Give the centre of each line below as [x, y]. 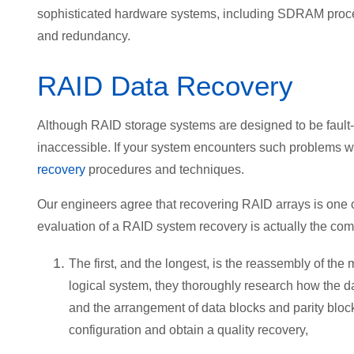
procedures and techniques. [165, 170]
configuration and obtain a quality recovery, [188, 330]
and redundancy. [84, 36]
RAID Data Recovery [165, 86]
